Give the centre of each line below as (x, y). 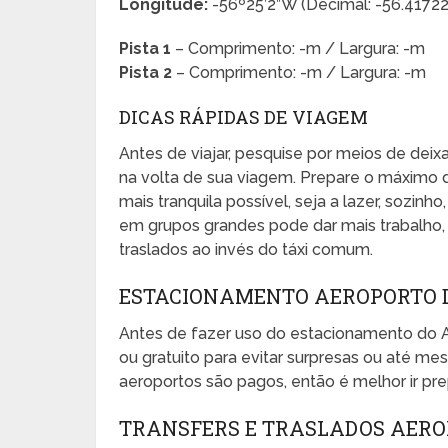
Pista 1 (145, 48)
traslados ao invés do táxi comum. (246, 249)
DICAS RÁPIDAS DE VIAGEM (244, 116)
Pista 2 (146, 72)
